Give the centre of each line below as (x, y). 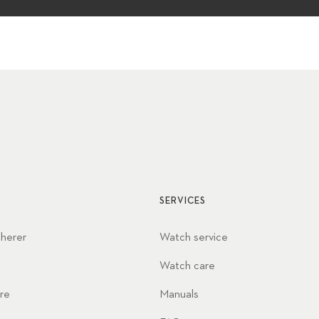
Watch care (187, 266)
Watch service (194, 237)
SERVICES (183, 201)
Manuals (179, 294)
